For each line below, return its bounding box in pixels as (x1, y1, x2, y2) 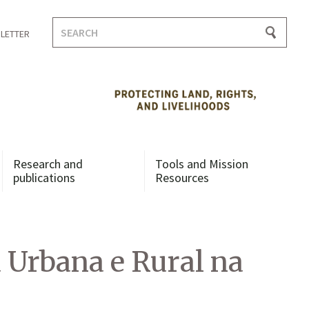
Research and (12, 156, 83, 172)
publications (12, 170, 75, 186)
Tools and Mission (155, 156, 249, 172)
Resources (155, 170, 210, 186)
